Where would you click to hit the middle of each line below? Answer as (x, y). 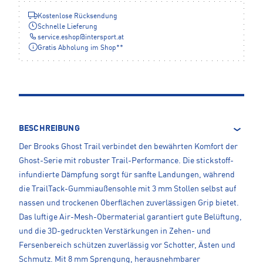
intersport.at (104, 37)
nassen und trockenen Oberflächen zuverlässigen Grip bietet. (129, 203)
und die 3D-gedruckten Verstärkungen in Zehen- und (115, 231)
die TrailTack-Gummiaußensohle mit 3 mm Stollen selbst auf (127, 189)
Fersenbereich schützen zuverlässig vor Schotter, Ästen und (127, 245)
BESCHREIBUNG (49, 128)
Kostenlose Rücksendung (77, 16)
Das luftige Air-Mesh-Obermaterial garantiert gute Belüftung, (130, 217)
